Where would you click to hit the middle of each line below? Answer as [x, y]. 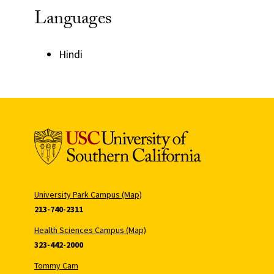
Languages [73, 20]
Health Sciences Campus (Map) [90, 230]
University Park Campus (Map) [88, 194]
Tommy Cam [56, 265]
